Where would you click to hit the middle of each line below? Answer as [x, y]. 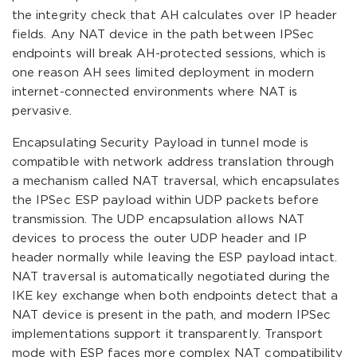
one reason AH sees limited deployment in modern [163, 73]
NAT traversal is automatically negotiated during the [171, 277]
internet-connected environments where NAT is [155, 92]
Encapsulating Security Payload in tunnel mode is [161, 143]
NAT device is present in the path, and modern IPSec [172, 315]
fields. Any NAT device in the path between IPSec [163, 35]
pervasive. [42, 111]
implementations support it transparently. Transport [168, 334]
